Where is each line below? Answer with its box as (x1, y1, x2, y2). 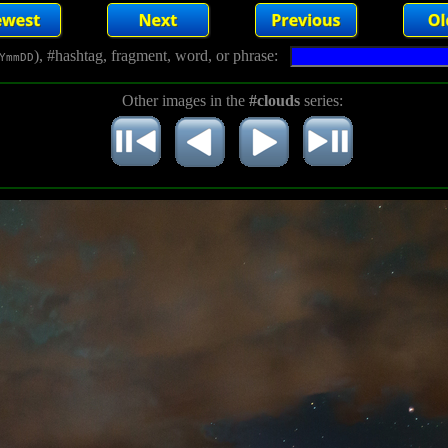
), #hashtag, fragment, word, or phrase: (33, 47, 290, 64)
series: (299, 92, 343, 109)
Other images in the (121, 92, 249, 109)
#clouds (248, 92, 300, 109)
